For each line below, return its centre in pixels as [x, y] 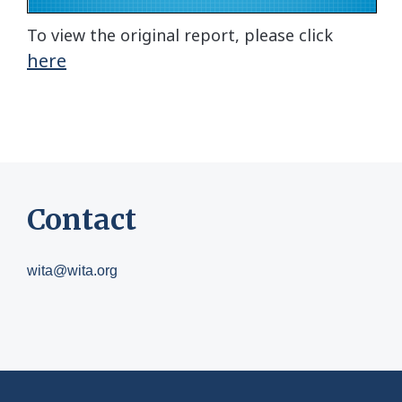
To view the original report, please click [180, 35]
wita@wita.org [72, 271]
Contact [82, 220]
